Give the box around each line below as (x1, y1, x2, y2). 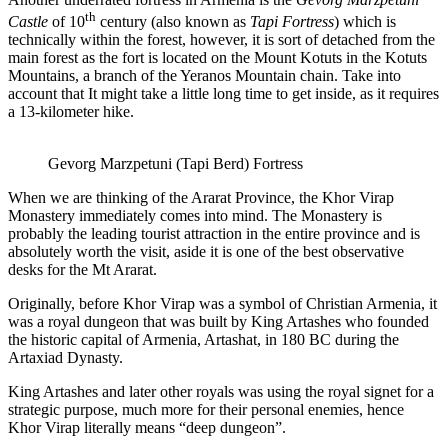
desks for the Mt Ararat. (8, 260, 157, 278)
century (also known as (96, 12, 250, 30)
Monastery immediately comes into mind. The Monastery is (8, 206, 382, 224)
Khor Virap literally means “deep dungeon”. (8, 418, 286, 436)
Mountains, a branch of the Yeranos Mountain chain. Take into (8, 66, 401, 84)
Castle (8, 12, 52, 30)
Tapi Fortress (250, 12, 334, 30)
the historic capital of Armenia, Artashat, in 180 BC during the (8, 330, 399, 348)
